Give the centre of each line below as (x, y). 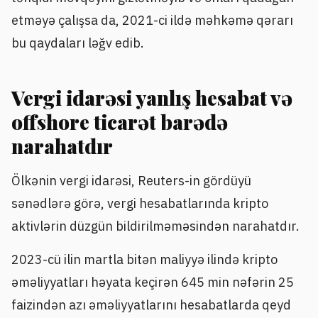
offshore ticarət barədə (120, 122)
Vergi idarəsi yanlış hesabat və (152, 98)
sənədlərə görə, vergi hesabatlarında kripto (140, 203)
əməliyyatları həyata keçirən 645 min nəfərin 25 (153, 282)
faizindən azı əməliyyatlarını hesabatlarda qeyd (151, 305)
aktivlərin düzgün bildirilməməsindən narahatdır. (155, 226)
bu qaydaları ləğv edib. (78, 43)
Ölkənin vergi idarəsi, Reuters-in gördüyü (131, 180)
